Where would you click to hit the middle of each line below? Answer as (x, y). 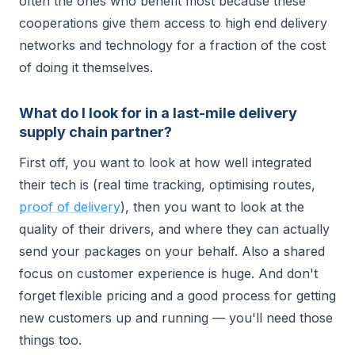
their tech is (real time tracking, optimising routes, (167, 185)
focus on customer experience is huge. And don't (168, 273)
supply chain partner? (95, 132)
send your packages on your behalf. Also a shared (172, 251)
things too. (50, 340)
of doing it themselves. (86, 67)
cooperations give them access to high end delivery (173, 23)
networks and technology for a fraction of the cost (172, 45)
